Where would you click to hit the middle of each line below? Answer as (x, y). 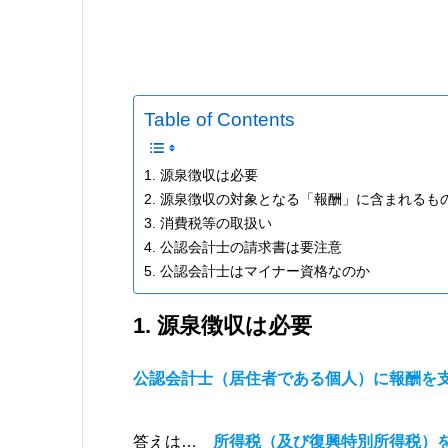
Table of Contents (219, 120)
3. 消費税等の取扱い (208, 223)
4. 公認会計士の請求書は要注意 (243, 247)
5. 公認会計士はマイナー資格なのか (257, 271)
